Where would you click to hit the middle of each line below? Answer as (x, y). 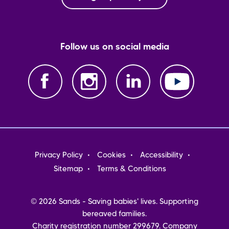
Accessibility (161, 155)
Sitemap (68, 169)
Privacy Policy (59, 155)
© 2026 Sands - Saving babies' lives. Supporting (114, 202)
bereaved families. (114, 214)
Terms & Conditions (132, 169)
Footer (40, 154)
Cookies (111, 155)
